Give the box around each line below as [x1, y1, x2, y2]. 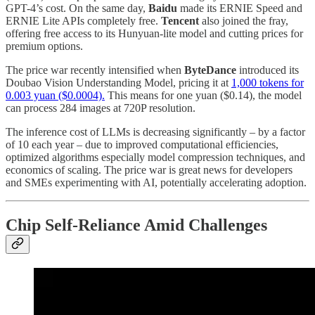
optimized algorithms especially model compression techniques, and [6, 150, 305, 163]
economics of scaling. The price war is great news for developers [6, 163, 292, 176]
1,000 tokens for [231, 76, 304, 89]
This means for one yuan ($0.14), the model [105, 89, 302, 101]
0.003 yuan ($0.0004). [6, 89, 105, 101]
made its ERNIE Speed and [177, 1, 302, 14]
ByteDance [184, 63, 236, 76]
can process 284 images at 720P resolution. [6, 101, 195, 114]
